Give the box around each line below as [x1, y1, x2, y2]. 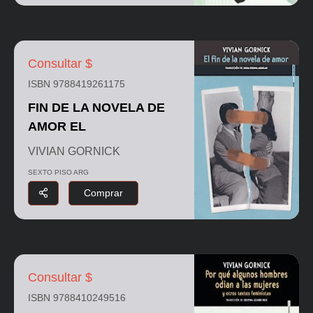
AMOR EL [28, 119, 86, 133]
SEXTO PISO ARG [28, 168, 89, 176]
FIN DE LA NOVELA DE [28, 100, 165, 115]
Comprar [84, 187, 123, 198]
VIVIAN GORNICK [28, 145, 120, 157]
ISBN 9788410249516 [28, 291, 126, 303]
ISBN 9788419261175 [28, 78, 125, 89]
